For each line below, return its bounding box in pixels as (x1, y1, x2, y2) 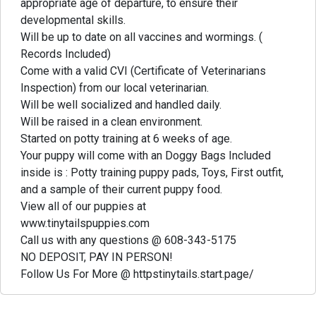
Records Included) (20, 47, 111, 61)
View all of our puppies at (20, 199, 146, 213)
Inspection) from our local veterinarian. (20, 80, 209, 95)
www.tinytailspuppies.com (20, 216, 150, 230)
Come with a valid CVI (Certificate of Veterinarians (20, 63, 266, 78)
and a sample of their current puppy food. (20, 182, 222, 196)
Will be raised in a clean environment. (20, 114, 202, 128)
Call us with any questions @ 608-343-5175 (20, 233, 236, 247)
